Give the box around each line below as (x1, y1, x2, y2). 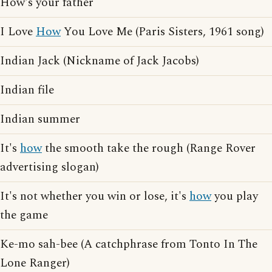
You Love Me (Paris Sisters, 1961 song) (61, 23, 264, 41)
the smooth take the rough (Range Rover (42, 140, 256, 157)
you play (211, 188, 258, 205)
